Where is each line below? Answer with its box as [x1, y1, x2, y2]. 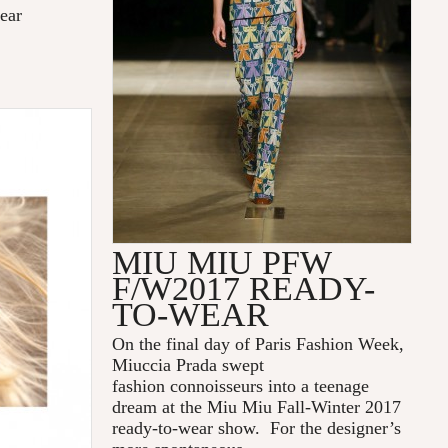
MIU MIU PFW [112, 244, 332, 282]
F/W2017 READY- [112, 270, 376, 308]
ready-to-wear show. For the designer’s [112, 418, 402, 439]
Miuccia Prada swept [112, 355, 265, 376]
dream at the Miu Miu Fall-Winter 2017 [112, 397, 402, 418]
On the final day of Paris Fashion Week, [112, 334, 405, 355]
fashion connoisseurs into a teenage [112, 376, 370, 397]
